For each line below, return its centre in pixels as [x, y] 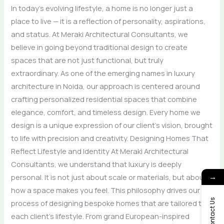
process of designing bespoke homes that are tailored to [109, 203]
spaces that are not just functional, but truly [87, 60]
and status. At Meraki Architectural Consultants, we [100, 34]
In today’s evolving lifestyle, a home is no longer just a [102, 8]
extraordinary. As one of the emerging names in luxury [103, 73]
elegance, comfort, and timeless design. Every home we [106, 112]
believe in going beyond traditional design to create [99, 47]
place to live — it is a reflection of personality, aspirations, [108, 21]
